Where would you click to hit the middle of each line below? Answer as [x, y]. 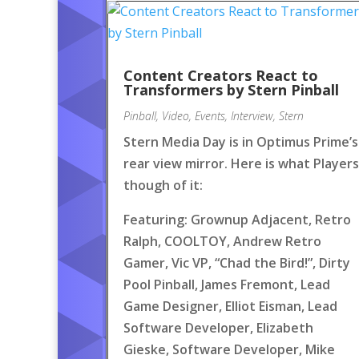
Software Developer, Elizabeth [218, 328]
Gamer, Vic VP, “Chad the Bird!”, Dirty [237, 263]
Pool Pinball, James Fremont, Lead [227, 284]
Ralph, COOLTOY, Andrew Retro [222, 241]
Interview [252, 116]
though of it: [163, 185]
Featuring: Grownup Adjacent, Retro [237, 220]
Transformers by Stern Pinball [231, 90]
